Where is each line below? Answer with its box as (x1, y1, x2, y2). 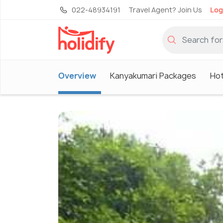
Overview (58, 70, 96, 81)
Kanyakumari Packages (110, 70, 196, 81)
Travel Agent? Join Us (128, 5, 202, 14)
